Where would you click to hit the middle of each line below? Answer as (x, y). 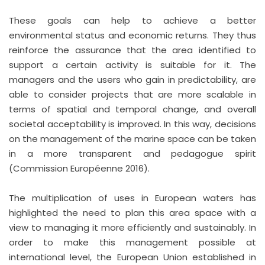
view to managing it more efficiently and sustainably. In (132, 227)
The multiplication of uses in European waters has (132, 198)
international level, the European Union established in (132, 257)
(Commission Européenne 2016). (79, 168)
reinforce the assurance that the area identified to (132, 50)
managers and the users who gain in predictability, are (132, 79)
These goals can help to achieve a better (132, 20)
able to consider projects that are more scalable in (132, 94)
